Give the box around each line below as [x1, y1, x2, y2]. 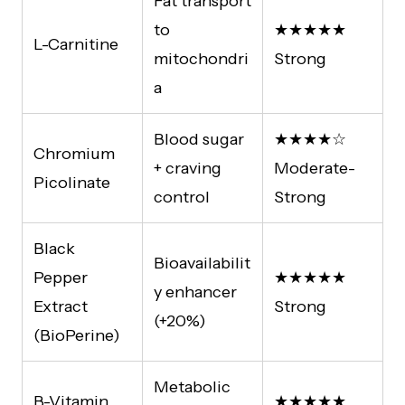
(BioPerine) [33, 325, 120, 345]
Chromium [33, 143, 115, 164]
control [154, 186, 210, 207]
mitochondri [154, 48, 249, 69]
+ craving [154, 157, 221, 178]
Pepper [33, 267, 88, 287]
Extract [33, 296, 88, 316]
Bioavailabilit [154, 252, 250, 273]
